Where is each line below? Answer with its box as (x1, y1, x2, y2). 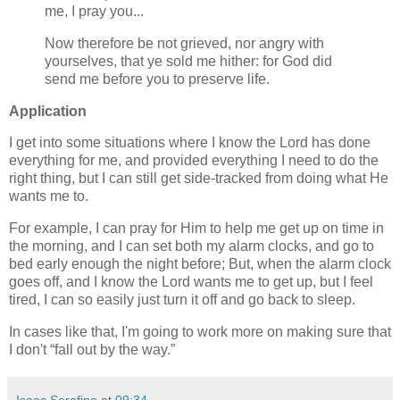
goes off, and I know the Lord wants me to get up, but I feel (9, 274, 373, 290)
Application (9, 103, 87, 119)
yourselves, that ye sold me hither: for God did (45, 53, 332, 69)
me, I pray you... (45, 3, 144, 19)
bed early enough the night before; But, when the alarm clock (9, 256, 391, 272)
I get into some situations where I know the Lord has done (9, 135, 371, 151)
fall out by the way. (54, 342, 171, 357)
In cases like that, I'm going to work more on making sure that (9, 324, 391, 339)
